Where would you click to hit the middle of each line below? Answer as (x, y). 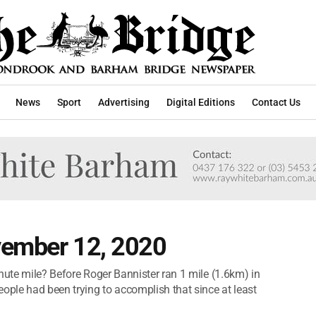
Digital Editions (201, 102)
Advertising (124, 102)
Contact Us (276, 102)
